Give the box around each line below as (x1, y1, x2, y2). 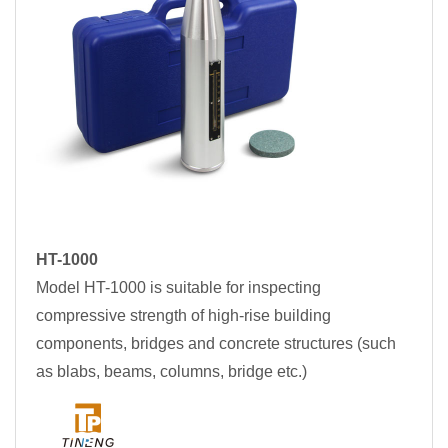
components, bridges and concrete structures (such (36, 335, 396, 353)
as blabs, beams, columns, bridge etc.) (36, 363, 307, 381)
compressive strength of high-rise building (36, 307, 331, 325)
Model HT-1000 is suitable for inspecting (36, 279, 321, 297)
